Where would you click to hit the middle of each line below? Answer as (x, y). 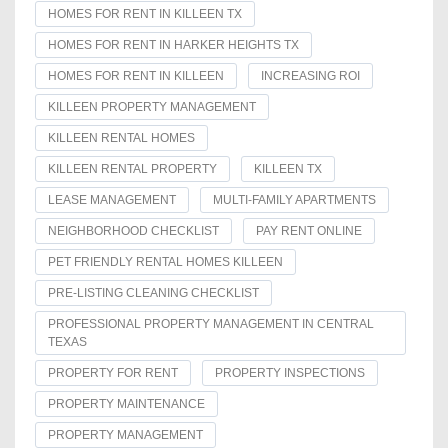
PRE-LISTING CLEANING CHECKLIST (153, 293)
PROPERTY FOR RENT (113, 373)
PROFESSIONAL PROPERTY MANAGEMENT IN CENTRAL (211, 324)
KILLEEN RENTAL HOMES (121, 138)
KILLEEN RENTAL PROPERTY (132, 169)
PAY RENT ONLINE (309, 231)
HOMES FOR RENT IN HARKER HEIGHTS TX (173, 45)
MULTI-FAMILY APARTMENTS (294, 200)
